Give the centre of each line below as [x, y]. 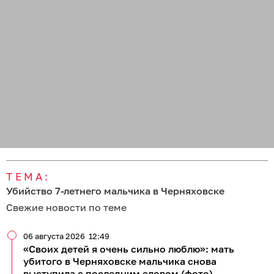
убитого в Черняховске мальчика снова [120, 261]
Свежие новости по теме [66, 207]
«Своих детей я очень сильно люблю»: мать [129, 249]
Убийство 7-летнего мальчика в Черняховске [115, 191]
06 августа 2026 [54, 236]
